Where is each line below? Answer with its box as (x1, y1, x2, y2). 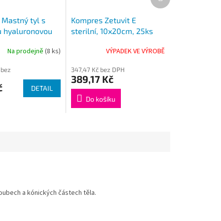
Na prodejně (7, 46, 45, 56)
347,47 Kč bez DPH (71, 66, 125, 74)
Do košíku (86, 95, 116, 104)
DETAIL (31, 84, 53, 93)
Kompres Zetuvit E (71, 15, 137, 25)
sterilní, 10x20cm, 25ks (71, 26, 153, 36)
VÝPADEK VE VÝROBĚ (106, 46, 165, 56)
